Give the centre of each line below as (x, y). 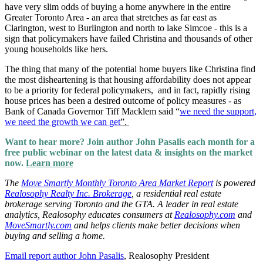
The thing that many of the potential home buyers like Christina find (130, 69)
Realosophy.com (205, 215)
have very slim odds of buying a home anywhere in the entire (118, 7)
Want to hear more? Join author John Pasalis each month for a (130, 142)
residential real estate (182, 194)
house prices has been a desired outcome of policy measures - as (123, 101)
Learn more (50, 163)
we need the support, (218, 112)
